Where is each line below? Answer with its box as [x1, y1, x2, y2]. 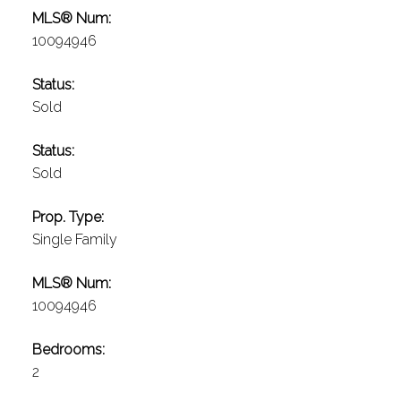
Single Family [31, 231, 117, 249]
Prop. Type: [31, 209, 104, 226]
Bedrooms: [31, 341, 105, 359]
